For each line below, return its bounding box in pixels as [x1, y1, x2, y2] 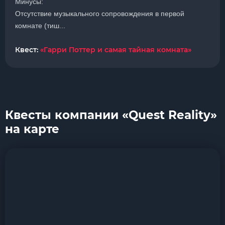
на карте [5, 122, 59, 136]
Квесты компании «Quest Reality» [5, 108, 217, 122]
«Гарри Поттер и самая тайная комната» [40, 45, 191, 54]
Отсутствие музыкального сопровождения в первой [15, 10, 184, 18]
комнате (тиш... [15, 22, 65, 30]
